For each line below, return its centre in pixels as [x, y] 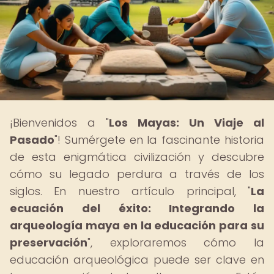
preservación [49, 243]
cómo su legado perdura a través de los [137, 174]
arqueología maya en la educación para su [137, 225]
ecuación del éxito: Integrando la [137, 208]
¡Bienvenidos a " [59, 123]
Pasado [32, 140]
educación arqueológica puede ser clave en [137, 260]
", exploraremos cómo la [176, 243]
